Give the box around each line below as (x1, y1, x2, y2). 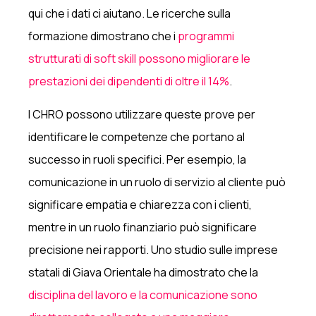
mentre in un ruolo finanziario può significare (28, 219, 257, 235)
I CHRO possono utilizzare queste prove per (28, 106, 256, 122)
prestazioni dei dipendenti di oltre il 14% (28, 73, 230, 89)
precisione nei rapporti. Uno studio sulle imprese (28, 241, 279, 257)
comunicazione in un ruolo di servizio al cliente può (28, 174, 286, 190)
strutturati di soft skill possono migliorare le (28, 50, 251, 66)
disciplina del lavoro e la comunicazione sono (28, 286, 258, 303)
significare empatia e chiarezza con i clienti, (28, 196, 253, 212)
